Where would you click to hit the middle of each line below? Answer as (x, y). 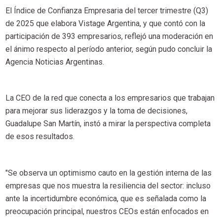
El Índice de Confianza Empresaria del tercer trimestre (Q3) (107, 10)
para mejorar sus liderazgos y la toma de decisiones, (96, 111)
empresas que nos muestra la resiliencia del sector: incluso (108, 185)
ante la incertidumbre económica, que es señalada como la (106, 198)
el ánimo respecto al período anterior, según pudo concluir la (109, 49)
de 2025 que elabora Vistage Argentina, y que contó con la (105, 23)
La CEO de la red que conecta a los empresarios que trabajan (110, 98)
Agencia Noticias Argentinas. (55, 62)
